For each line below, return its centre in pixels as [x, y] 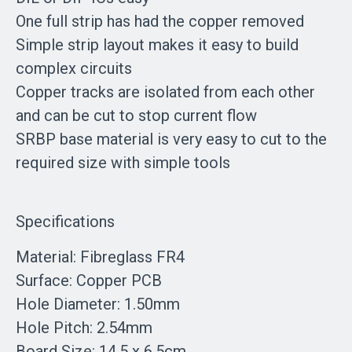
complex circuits [74, 68]
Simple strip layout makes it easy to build [157, 45]
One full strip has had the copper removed [160, 21]
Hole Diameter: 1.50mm [98, 304]
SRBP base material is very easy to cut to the [171, 139]
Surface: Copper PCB [89, 280]
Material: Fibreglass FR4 [100, 257]
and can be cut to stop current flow [136, 115]
